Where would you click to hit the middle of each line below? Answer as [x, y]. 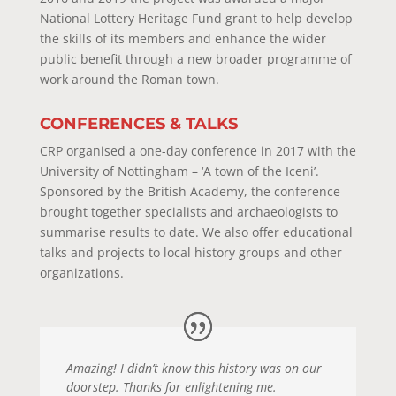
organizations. [81, 272]
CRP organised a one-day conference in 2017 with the [198, 150]
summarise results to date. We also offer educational [196, 232]
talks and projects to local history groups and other [190, 252]
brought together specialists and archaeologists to [188, 211]
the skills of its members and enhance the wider [183, 38]
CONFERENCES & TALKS [138, 123]
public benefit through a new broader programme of [195, 58]
